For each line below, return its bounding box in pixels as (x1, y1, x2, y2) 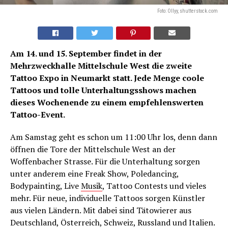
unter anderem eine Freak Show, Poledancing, (10, 167, 179, 179)
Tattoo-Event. (10, 108, 65, 120)
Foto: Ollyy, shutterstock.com (157, 7, 218, 14)
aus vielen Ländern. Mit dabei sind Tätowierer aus (10, 204, 191, 216)
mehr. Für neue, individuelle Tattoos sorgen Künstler (10, 192, 205, 204)
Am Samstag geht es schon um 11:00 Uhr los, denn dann (10, 131, 217, 142)
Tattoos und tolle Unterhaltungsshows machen (10, 84, 196, 96)
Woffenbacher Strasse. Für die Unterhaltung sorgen (10, 155, 200, 167)
